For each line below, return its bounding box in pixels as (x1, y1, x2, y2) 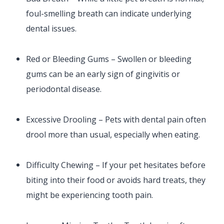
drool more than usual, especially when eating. (26, 129, 200, 140)
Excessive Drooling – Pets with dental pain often (26, 114, 206, 125)
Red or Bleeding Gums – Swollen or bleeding (26, 53, 192, 65)
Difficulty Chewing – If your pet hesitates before (26, 159, 206, 171)
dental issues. (26, 23, 77, 34)
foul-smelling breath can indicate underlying (26, 8, 192, 19)
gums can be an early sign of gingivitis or (26, 68, 180, 80)
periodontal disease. (26, 83, 102, 95)
